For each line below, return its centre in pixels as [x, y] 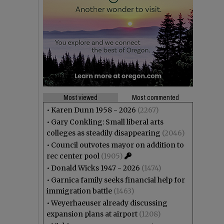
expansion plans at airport [92, 214]
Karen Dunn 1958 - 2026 [93, 110]
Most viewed [80, 97]
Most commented [155, 97]
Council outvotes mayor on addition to [117, 145]
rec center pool [73, 156]
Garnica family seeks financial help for [118, 180]
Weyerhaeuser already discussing [109, 203]
